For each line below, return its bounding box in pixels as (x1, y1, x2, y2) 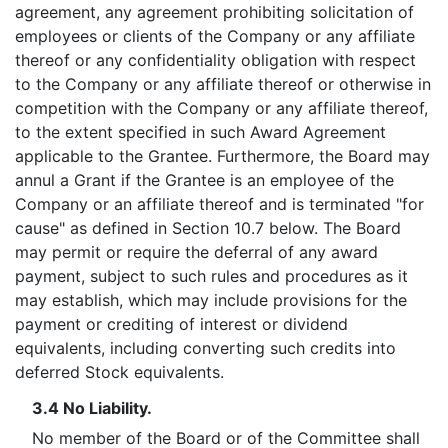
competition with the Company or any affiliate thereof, (15, 98, 428, 118)
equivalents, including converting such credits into (15, 338, 396, 358)
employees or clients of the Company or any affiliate (15, 26, 415, 46)
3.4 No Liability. (31, 398, 152, 418)
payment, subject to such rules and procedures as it (15, 266, 408, 286)
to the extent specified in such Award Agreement (15, 122, 386, 142)
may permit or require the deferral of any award (15, 242, 378, 262)
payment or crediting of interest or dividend (15, 314, 348, 334)
